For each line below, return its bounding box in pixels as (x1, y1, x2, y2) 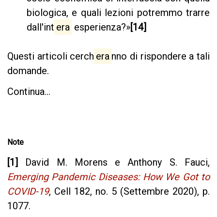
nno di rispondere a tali (111, 50, 210, 62)
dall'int (27, 21, 54, 33)
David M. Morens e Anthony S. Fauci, (18, 156, 210, 169)
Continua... (7, 85, 50, 97)
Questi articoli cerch (7, 50, 94, 62)
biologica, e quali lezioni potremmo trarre (27, 6, 210, 18)
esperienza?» (72, 21, 130, 33)
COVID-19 (7, 186, 49, 198)
